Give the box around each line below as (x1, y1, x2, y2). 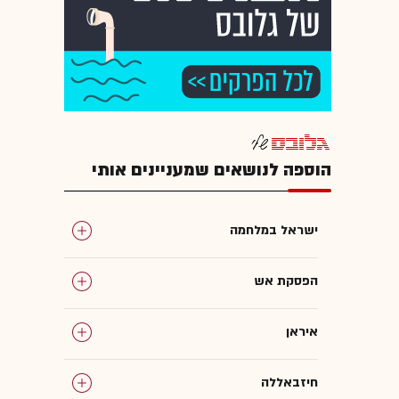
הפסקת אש (254, 272, 318, 289)
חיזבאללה (261, 373, 318, 391)
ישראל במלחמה (230, 221, 318, 239)
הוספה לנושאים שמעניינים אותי (92, 158, 331, 182)
